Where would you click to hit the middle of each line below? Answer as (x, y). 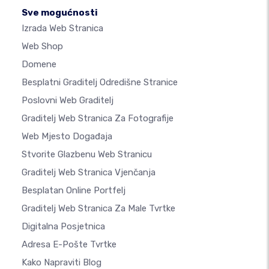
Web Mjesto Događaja (67, 137)
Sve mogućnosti (60, 13)
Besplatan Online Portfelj (74, 191)
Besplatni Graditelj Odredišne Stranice (100, 83)
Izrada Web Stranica (62, 29)
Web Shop (42, 47)
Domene (39, 65)
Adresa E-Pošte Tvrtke (69, 245)
